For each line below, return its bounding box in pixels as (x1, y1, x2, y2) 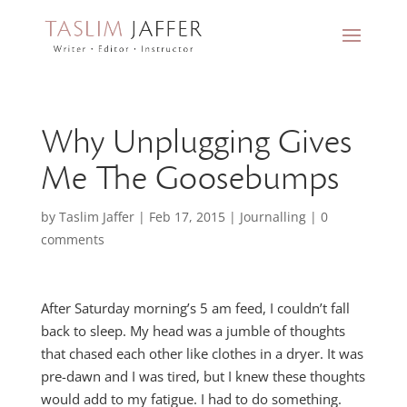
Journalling (239, 208, 306, 225)
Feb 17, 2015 (148, 208, 225, 225)
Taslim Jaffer (58, 208, 134, 225)
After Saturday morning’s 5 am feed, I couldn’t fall (40, 299, 350, 317)
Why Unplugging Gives (40, 120, 352, 164)
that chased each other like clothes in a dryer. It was (40, 344, 363, 362)
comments (40, 231, 104, 248)
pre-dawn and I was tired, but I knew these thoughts (40, 367, 365, 385)
